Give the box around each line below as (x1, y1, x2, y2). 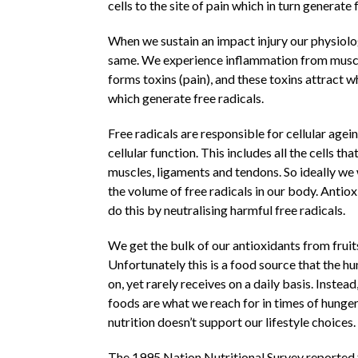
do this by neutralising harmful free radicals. (107, 201, 345, 217)
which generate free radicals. (107, 89, 264, 105)
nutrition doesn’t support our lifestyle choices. (107, 313, 356, 329)
